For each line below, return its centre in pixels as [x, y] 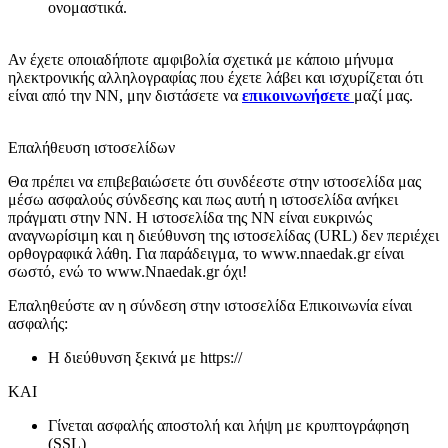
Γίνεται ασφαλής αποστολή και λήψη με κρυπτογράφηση [228, 426]
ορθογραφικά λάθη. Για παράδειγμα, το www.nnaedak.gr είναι [206, 254]
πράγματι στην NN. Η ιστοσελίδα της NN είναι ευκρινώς [190, 218]
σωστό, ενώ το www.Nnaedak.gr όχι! [127, 272]
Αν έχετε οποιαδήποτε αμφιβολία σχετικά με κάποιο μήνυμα [200, 60]
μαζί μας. [383, 96]
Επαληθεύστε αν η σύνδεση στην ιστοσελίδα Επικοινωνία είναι [210, 306]
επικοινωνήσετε [296, 96]
